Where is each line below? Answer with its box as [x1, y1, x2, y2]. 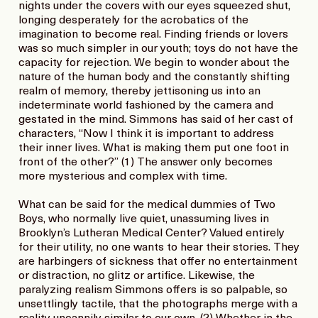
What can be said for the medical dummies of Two [18, 199, 275, 212]
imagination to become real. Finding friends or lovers [18, 29, 288, 41]
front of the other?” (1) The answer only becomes [18, 157, 273, 169]
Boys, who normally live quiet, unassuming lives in [18, 214, 269, 226]
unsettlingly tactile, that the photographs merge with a [18, 299, 297, 311]
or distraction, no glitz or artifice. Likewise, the [18, 270, 255, 283]
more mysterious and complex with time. [18, 171, 227, 183]
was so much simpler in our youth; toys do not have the [18, 43, 298, 55]
